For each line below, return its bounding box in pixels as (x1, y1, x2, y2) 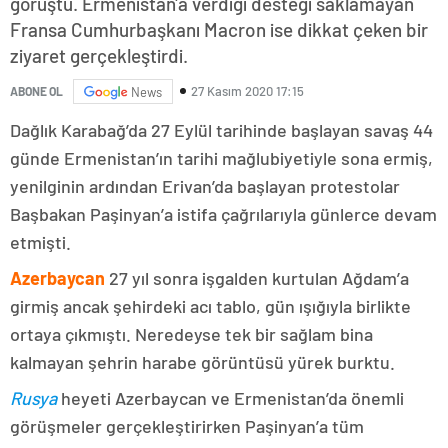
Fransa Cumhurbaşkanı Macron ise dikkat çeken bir (10, 17, 428, 41)
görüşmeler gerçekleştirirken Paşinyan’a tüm (10, 414, 364, 437)
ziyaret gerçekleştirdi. (10, 43, 188, 67)
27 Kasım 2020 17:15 (191, 83, 304, 100)
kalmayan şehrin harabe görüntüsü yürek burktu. (10, 350, 395, 373)
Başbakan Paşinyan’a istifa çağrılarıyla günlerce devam (10, 202, 437, 225)
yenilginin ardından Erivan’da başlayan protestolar (10, 174, 400, 197)
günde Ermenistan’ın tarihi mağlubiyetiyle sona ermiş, (10, 146, 433, 169)
